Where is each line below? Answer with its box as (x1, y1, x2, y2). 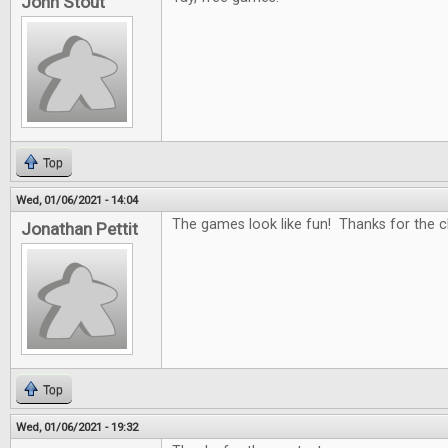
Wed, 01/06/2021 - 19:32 (16, 420, 138, 435)
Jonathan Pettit (21, 219, 138, 240)
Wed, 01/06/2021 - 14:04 (16, 193, 138, 208)
